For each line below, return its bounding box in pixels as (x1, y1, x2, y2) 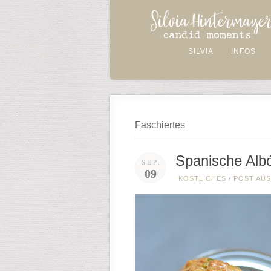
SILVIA (188, 47, 214, 56)
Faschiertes (135, 120, 185, 130)
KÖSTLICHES (178, 175, 226, 182)
